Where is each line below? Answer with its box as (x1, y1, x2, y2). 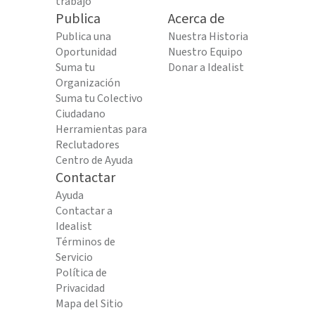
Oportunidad (56, 44, 117, 60)
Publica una (56, 29, 111, 44)
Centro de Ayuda (56, 153, 133, 168)
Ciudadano (56, 106, 105, 122)
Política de (56, 265, 107, 281)
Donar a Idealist (168, 60, 244, 75)
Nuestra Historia (168, 29, 248, 44)
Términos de (56, 234, 115, 250)
